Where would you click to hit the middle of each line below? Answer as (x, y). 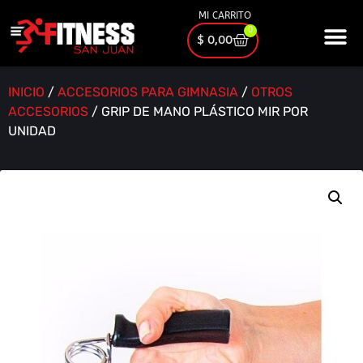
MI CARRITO (224, 15)
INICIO (26, 92)
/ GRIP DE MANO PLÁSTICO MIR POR (198, 112)
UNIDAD (32, 131)
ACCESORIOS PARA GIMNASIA (148, 92)
